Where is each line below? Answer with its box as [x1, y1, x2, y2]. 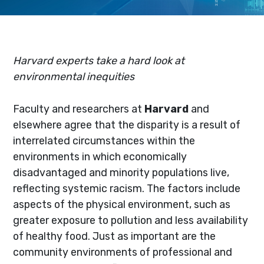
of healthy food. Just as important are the [13, 229, 216, 242]
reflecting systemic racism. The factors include [13, 181, 241, 194]
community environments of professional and [13, 245, 233, 258]
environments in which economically [13, 150, 187, 163]
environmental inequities [13, 70, 135, 82]
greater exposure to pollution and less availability [13, 213, 249, 226]
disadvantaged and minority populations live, [13, 166, 230, 179]
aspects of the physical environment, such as [13, 197, 231, 210]
